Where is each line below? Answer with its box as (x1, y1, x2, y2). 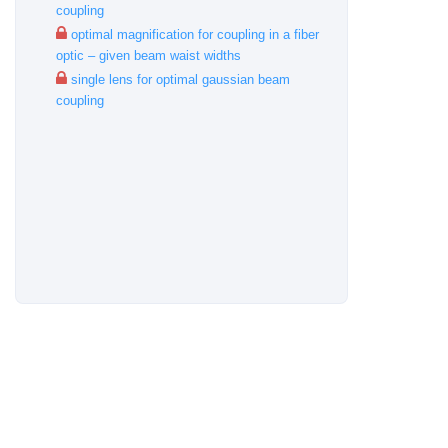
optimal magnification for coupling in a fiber (67, 27, 319, 42)
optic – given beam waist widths (56, 48, 241, 63)
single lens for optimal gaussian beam (67, 72, 290, 87)
